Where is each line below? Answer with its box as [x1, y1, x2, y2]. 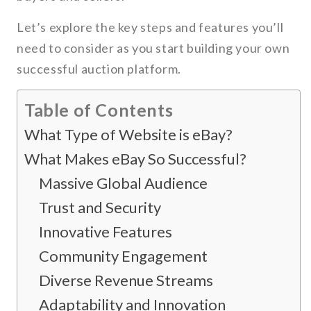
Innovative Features [39, 222, 172, 242]
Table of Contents [24, 99, 174, 121]
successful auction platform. [17, 61, 181, 77]
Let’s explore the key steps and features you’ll [17, 19, 284, 35]
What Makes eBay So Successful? [24, 149, 246, 169]
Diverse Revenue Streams [39, 271, 213, 290]
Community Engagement [39, 246, 208, 266]
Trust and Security [39, 198, 161, 217]
